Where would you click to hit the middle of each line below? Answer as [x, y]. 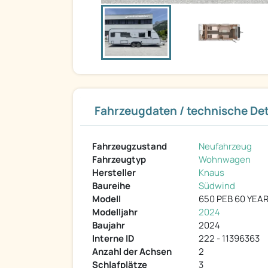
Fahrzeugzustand [130, 147]
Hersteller [114, 173]
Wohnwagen [225, 160]
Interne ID [113, 239]
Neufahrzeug [225, 147]
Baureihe [111, 186]
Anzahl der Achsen [132, 252]
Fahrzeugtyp [119, 160]
